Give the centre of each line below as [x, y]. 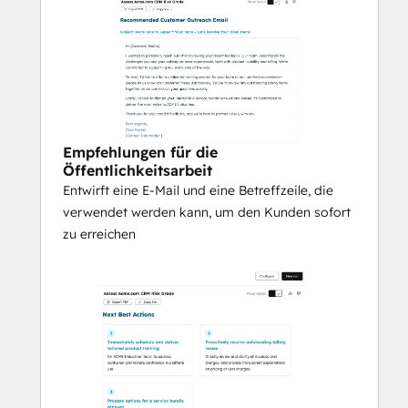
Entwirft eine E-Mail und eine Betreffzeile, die [198, 191]
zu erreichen [99, 235]
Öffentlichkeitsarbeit [138, 171]
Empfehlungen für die [140, 153]
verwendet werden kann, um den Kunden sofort [207, 213]
